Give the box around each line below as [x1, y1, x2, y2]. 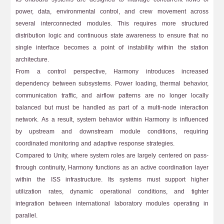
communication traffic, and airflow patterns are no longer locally [15, 90, 208, 101]
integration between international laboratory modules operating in [15, 198, 208, 209]
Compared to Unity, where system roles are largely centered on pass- [15, 150, 208, 161]
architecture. [15, 54, 49, 65]
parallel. [15, 210, 37, 221]
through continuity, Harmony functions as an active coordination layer [15, 162, 208, 173]
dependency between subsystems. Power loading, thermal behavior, [15, 78, 208, 89]
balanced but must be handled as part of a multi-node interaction [15, 102, 208, 113]
